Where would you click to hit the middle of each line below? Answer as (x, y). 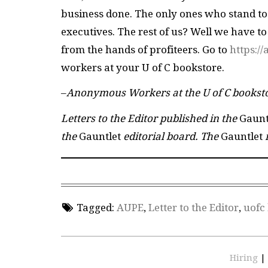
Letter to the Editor (193, 207)
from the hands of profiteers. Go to (145, 49)
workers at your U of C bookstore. (143, 67)
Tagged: (95, 207)
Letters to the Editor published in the (150, 118)
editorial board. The (172, 136)
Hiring (245, 258)
